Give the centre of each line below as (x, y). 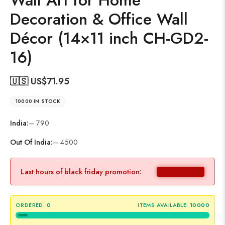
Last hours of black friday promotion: (81, 172)
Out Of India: (31, 142)
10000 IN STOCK (38, 101)
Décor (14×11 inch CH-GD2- (109, 38)
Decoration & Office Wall (99, 19)
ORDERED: (30, 205)
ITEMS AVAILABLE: (163, 205)
